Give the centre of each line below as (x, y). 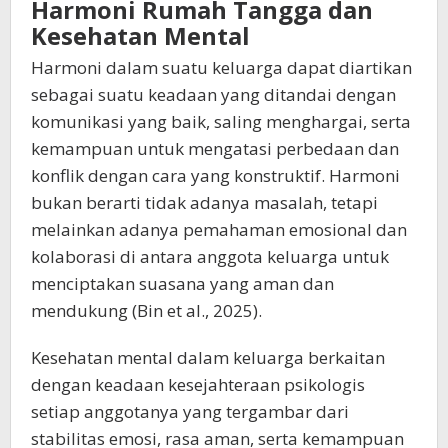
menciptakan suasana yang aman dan (182, 283)
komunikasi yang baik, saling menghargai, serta (221, 121)
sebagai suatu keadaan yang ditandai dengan (213, 94)
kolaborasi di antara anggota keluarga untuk (210, 256)
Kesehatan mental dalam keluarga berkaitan (208, 357)
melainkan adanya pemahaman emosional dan (219, 229)
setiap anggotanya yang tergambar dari (190, 411)
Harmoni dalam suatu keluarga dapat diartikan (221, 67)
